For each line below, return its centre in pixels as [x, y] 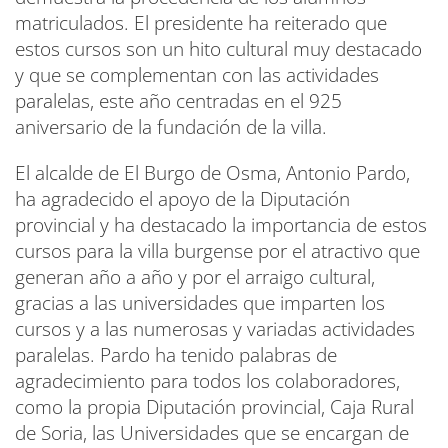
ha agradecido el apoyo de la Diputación [182, 198]
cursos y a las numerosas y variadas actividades [215, 328]
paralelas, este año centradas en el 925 [178, 100]
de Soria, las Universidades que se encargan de [212, 432]
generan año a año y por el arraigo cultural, [195, 276]
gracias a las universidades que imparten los [200, 302]
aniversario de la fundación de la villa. [171, 126]
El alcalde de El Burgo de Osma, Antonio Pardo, [212, 172]
